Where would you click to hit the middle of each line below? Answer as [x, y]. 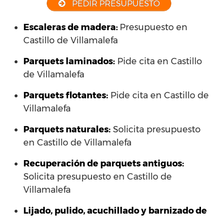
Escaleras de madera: [72, 27]
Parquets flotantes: [66, 96]
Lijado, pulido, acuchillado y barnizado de [115, 211]
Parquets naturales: [67, 130]
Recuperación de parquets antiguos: [104, 164]
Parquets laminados [68, 62]
